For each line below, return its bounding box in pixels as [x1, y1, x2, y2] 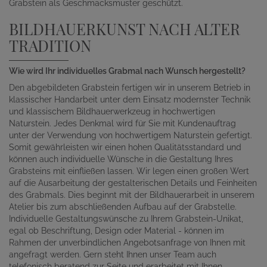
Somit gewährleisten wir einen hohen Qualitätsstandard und [9, 142, 241, 152]
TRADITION [9, 35, 91, 56]
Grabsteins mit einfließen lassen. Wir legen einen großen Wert [9, 166, 249, 176]
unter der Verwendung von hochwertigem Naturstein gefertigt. [9, 131, 252, 140]
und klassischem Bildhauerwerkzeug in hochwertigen [9, 107, 215, 116]
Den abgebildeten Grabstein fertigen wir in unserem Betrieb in [9, 83, 250, 92]
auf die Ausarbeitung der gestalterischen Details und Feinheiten [9, 178, 257, 188]
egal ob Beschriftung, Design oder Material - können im [9, 226, 224, 235]
